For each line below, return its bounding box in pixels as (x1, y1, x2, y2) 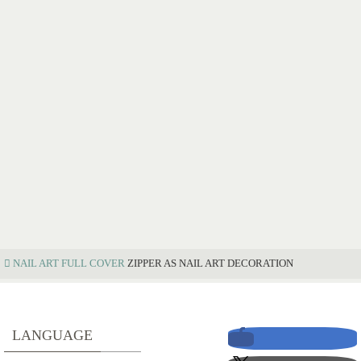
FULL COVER (61, 258, 125, 269)
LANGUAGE (12, 327, 93, 343)
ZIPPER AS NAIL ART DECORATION (127, 258, 293, 269)
